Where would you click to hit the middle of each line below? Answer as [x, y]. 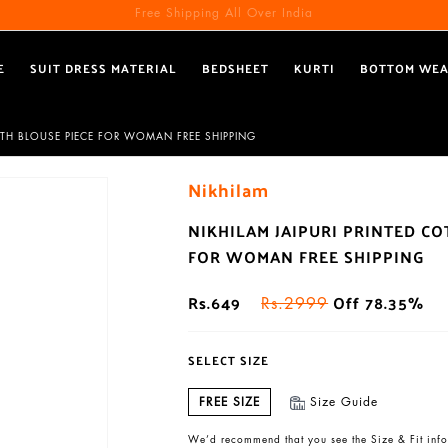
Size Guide [343, 401]
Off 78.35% [376, 302]
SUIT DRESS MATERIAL [104, 68]
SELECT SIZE [229, 360]
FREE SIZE [230, 401]
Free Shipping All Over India [224, 12]
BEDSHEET [236, 68]
